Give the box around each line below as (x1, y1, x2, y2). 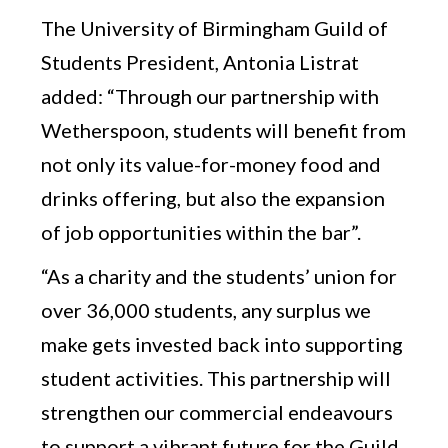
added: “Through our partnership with (41, 83, 380, 108)
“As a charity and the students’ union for (41, 263, 398, 288)
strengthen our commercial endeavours (41, 399, 394, 424)
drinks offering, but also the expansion (41, 185, 386, 210)
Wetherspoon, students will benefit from (41, 117, 407, 142)
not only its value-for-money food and (41, 151, 382, 176)
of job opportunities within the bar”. (41, 219, 362, 244)
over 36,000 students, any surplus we (41, 297, 372, 322)
